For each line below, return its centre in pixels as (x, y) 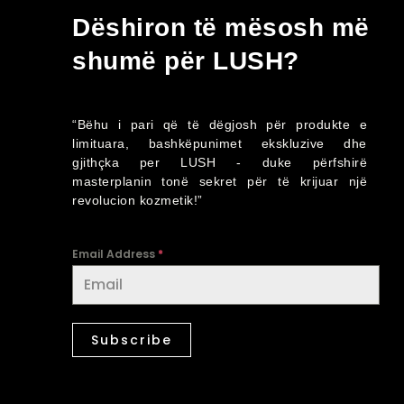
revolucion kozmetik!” (138, 200)
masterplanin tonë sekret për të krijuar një (220, 181)
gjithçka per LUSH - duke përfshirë (220, 162)
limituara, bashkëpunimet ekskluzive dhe (220, 143)
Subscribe (132, 340)
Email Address (115, 254)
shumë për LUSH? (186, 60)
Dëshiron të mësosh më (221, 27)
